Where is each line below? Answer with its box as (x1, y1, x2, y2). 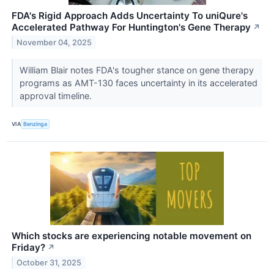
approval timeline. (19, 90, 94, 101)
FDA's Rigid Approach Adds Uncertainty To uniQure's (12, 9, 248, 21)
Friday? (12, 241, 45, 253)
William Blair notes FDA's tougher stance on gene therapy (19, 64, 254, 75)
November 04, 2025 (17, 37, 92, 47)
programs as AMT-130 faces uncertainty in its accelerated (19, 77, 257, 88)
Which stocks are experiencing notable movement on (12, 229, 251, 242)
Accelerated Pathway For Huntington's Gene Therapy (12, 21, 251, 33)
